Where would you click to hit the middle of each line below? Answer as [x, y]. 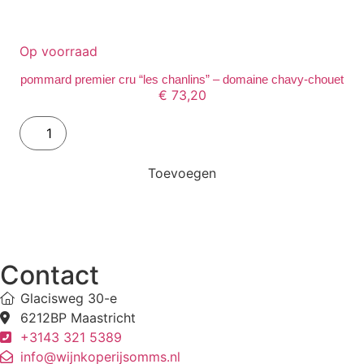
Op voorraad [58, 52]
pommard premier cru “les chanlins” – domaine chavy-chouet [182, 79]
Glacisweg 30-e [69, 299]
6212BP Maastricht [78, 318]
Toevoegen [182, 173]
